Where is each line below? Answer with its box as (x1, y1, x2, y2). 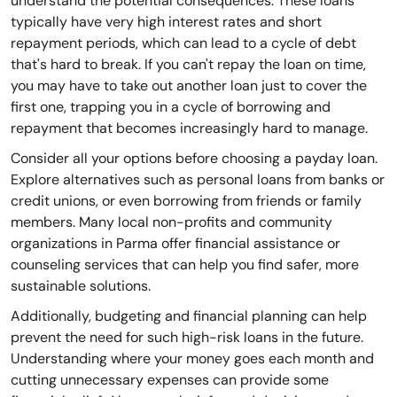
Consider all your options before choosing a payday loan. (11, 149, 378, 168)
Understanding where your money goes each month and (11, 349, 374, 369)
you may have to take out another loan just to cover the (11, 76, 367, 96)
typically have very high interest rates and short (11, 12, 322, 32)
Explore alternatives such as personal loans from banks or (11, 170, 385, 190)
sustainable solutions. (11, 276, 151, 296)
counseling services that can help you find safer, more (11, 255, 359, 275)
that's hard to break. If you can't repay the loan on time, (11, 55, 366, 74)
